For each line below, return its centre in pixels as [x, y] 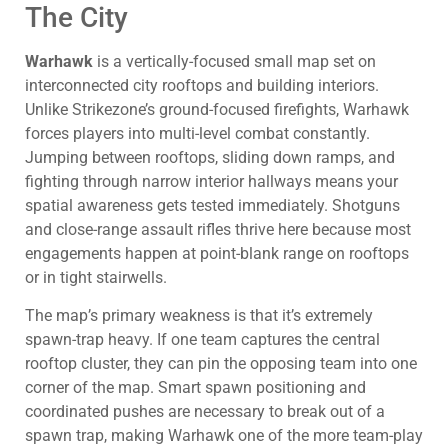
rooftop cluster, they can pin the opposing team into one [221, 364]
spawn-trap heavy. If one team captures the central [202, 340]
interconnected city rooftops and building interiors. [202, 85]
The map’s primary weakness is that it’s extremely [199, 316]
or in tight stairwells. [96, 277]
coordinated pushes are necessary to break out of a [205, 412]
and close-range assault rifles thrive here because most [218, 229]
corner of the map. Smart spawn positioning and [195, 388]
